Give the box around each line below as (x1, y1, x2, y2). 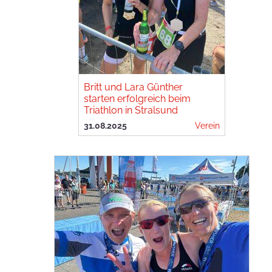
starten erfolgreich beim (84, 93, 191, 104)
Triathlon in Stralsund (84, 104, 178, 116)
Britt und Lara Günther (84, 81, 183, 93)
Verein (195, 120, 220, 131)
